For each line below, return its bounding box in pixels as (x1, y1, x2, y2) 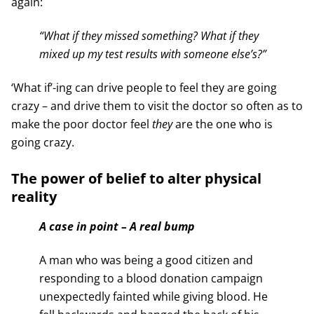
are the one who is (172, 116, 273, 132)
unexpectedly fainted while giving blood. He (39, 288, 268, 304)
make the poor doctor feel (11, 116, 152, 132)
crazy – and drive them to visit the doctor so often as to (11, 97, 303, 114)
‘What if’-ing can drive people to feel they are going (11, 79, 277, 95)
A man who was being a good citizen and (39, 252, 253, 268)
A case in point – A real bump (39, 218, 195, 234)
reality (11, 186, 57, 206)
